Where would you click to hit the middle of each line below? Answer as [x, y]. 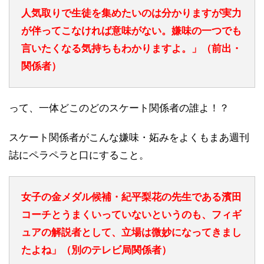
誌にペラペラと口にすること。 [79, 155]
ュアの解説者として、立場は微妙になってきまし [131, 232]
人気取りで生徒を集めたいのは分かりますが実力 [131, 13]
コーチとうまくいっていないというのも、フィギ [131, 214]
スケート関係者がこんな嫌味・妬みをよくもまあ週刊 [129, 137]
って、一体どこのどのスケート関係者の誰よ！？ [119, 108]
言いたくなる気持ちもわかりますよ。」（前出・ [131, 48]
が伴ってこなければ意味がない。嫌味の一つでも [131, 31]
